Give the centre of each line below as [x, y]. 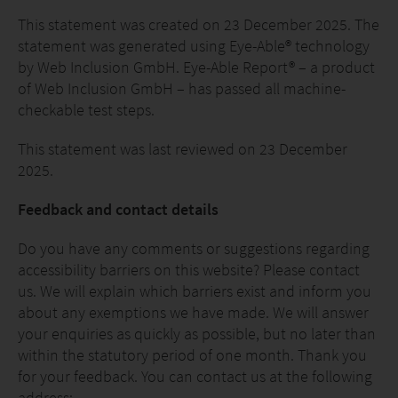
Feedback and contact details [118, 209]
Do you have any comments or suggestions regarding [194, 248]
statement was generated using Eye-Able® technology [194, 46]
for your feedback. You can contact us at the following [195, 376]
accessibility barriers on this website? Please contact [189, 270]
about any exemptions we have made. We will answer [193, 312]
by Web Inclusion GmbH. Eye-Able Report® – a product [196, 67]
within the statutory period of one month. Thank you [192, 355]
